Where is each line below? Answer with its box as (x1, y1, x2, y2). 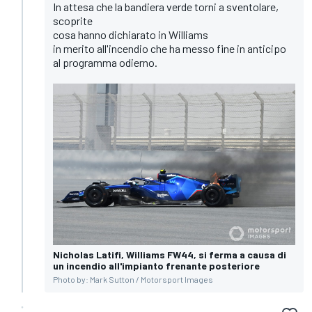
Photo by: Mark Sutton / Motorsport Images (53, 274, 213, 284)
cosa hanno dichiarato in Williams (53, 27, 208, 41)
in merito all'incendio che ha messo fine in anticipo (53, 41, 286, 55)
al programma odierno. (53, 55, 157, 69)
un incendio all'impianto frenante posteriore (53, 259, 260, 272)
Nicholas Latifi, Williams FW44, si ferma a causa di (53, 248, 286, 260)
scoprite (53, 13, 93, 27)
